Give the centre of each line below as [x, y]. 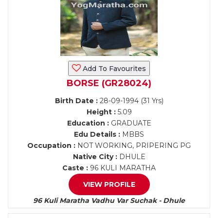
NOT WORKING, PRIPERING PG [133, 145]
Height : [101, 112]
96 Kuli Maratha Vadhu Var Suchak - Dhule [109, 200]
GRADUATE [130, 123]
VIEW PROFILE [109, 184]
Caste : [75, 168]
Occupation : [51, 145]
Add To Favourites [113, 69]
